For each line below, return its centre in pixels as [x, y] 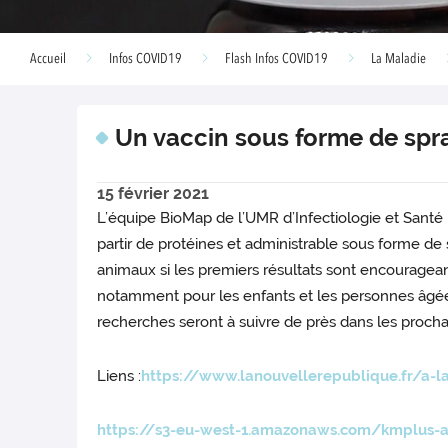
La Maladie [398, 59]
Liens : [119, 376]
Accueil [48, 59]
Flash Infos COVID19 [276, 59]
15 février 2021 [153, 193]
